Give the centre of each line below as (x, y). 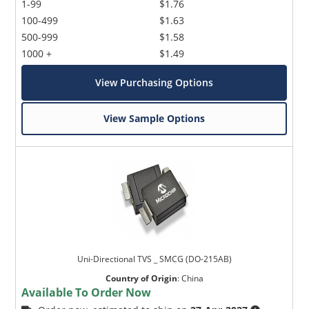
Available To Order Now (87, 292)
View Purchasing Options (154, 82)
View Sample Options (154, 118)
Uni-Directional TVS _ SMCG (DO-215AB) (154, 259)
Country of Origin (141, 278)
